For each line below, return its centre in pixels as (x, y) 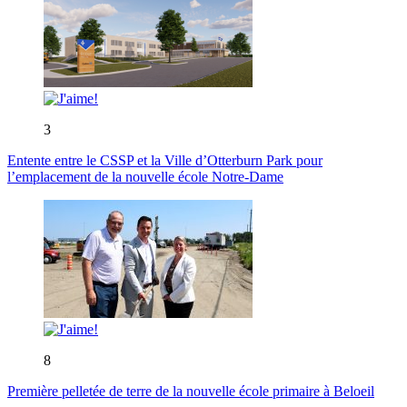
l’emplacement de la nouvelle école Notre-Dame (145, 177)
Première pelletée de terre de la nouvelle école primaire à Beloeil (191, 392)
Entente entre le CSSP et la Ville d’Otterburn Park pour (165, 161)
